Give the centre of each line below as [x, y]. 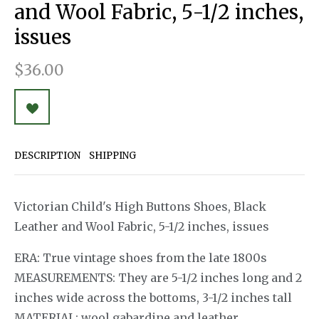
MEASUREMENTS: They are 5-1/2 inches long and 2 [158, 278]
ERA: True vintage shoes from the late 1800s [141, 258]
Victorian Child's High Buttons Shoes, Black [140, 207]
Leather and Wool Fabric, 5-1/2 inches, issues [142, 227]
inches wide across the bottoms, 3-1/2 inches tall [153, 298]
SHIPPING [113, 156]
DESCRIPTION [47, 156]
